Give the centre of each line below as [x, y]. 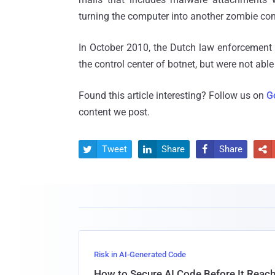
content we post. [114, 112]
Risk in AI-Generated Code [140, 254]
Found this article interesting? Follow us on [172, 95]
